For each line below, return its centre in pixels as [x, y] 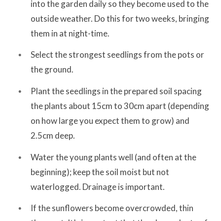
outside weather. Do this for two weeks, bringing [120, 18]
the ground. [52, 70]
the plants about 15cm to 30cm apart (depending [120, 106]
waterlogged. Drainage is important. [98, 186]
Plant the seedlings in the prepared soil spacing [116, 91]
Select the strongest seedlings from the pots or [117, 55]
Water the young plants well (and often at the [113, 157]
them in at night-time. [70, 33]
